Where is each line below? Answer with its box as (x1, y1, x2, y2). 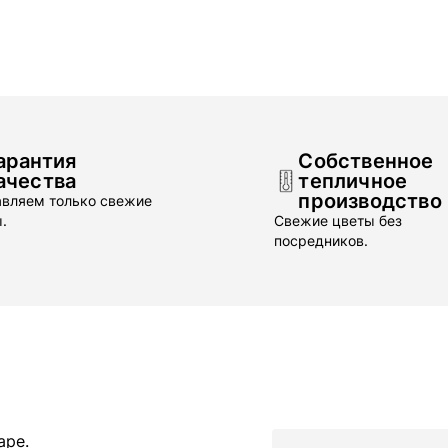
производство (298, 189, 442, 213)
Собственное (298, 149, 434, 173)
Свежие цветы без (274, 212, 403, 229)
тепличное (298, 169, 408, 193)
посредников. (274, 232, 369, 249)
